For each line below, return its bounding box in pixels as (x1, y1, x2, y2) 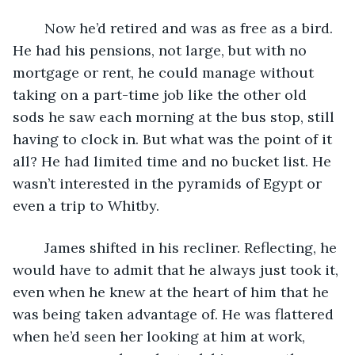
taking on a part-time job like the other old (13, 85, 311, 104)
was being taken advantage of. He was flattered (13, 304, 338, 323)
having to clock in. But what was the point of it (13, 129, 336, 148)
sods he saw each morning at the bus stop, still (13, 107, 338, 126)
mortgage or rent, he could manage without (13, 63, 318, 82)
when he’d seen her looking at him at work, (13, 326, 309, 345)
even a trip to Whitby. (13, 196, 159, 215)
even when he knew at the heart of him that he (13, 282, 333, 301)
